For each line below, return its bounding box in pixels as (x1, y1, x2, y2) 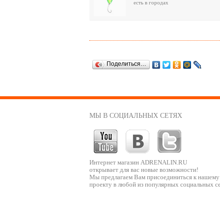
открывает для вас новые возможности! (89, 166, 198, 173)
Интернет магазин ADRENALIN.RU (89, 159, 187, 166)
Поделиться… (107, 60, 146, 67)
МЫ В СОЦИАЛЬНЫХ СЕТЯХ (89, 112, 182, 119)
